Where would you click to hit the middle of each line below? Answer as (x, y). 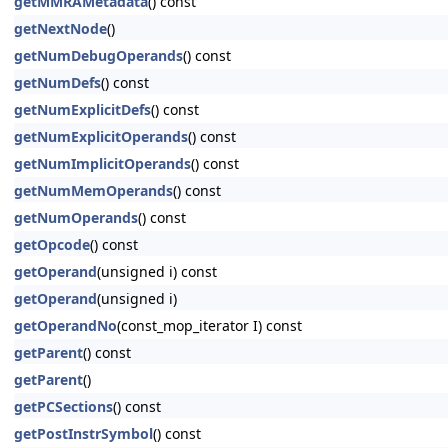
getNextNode (60, 28)
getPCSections (63, 406)
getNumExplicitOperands (101, 136)
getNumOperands (76, 217)
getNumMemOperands (93, 190)
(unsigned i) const (157, 271)
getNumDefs (57, 82)
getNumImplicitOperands (102, 163)
